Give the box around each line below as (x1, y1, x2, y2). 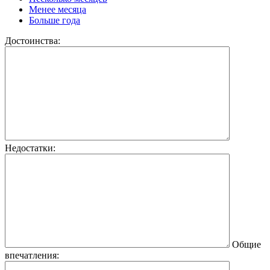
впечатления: (5, 250, 59, 260)
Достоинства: (5, 35, 60, 46)
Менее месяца (29, 4, 86, 14)
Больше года (29, 14, 80, 25)
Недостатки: (5, 142, 55, 153)
